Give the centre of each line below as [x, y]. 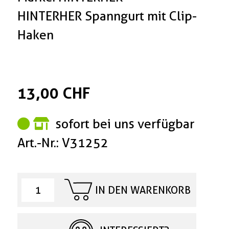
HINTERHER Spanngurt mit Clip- [107, 16]
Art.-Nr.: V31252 [63, 143]
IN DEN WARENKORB [143, 190]
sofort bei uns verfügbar [123, 124]
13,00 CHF [54, 93]
